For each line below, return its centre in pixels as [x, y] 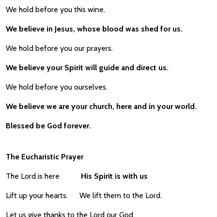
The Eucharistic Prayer [45, 157]
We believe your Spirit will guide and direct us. [87, 68]
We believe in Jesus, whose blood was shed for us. [94, 29]
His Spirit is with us [114, 176]
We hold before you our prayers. [59, 48]
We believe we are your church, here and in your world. [101, 106]
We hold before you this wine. [60, 9]
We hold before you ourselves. [62, 87]
